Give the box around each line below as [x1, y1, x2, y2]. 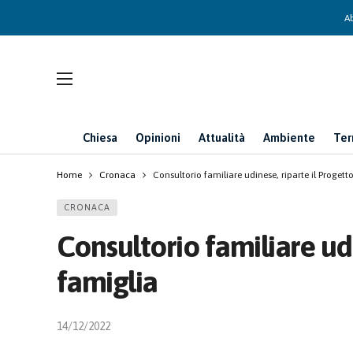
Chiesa [83, 131, 117, 144]
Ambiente [263, 131, 315, 144]
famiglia [57, 265, 158, 299]
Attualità [199, 131, 245, 144]
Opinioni [136, 131, 180, 144]
